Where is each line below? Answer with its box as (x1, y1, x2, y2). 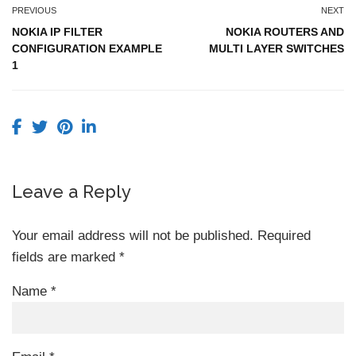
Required (257, 228, 311, 244)
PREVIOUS (12, 6, 56, 16)
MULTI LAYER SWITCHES (209, 42, 344, 56)
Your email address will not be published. (12, 228, 253, 244)
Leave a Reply (12, 181, 131, 203)
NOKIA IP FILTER (12, 25, 103, 39)
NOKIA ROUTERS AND (226, 25, 344, 39)
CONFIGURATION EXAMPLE (12, 42, 162, 56)
